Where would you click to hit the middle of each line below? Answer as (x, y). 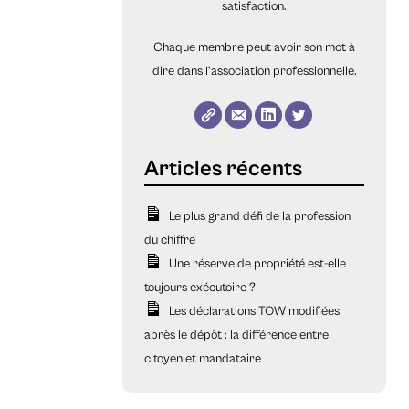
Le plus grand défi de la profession (259, 217)
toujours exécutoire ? (200, 288)
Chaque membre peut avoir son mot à (255, 48)
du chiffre (170, 241)
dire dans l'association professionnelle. (254, 72)
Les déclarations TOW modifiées (254, 312)
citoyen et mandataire (203, 359)
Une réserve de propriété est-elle (257, 264)
